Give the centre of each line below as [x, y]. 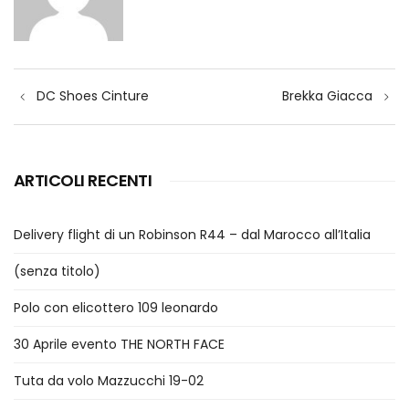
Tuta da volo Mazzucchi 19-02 [109, 381]
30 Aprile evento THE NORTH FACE [119, 345]
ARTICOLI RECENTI [83, 181]
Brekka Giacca [327, 96]
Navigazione [79, 81]
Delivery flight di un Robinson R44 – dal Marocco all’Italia [192, 235]
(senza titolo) [57, 272]
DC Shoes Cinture [93, 96]
